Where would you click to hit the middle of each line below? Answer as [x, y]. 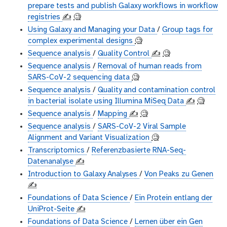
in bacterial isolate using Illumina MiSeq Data [107, 102]
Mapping [113, 114]
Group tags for [187, 30]
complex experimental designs [81, 41]
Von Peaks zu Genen [179, 175]
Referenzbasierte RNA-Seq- [139, 151]
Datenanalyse [52, 162]
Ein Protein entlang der [174, 198]
